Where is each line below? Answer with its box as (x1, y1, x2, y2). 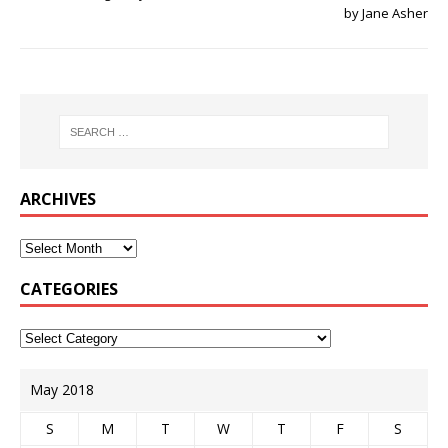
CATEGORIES (20, 277, 118, 300)
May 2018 (30, 379, 94, 399)
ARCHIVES (20, 187, 96, 210)
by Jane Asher (344, 4, 428, 23)
